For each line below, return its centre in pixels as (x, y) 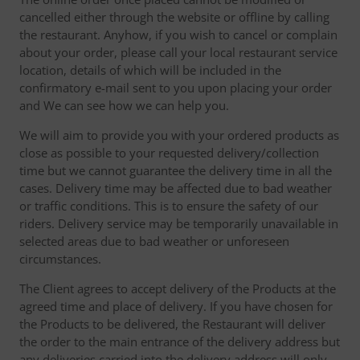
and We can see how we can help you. (124, 105)
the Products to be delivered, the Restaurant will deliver (172, 324)
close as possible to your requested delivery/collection (169, 153)
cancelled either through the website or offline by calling (174, 17)
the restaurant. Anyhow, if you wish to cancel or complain (178, 35)
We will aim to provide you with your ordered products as (179, 135)
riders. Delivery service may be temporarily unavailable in (179, 223)
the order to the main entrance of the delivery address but (180, 342)
